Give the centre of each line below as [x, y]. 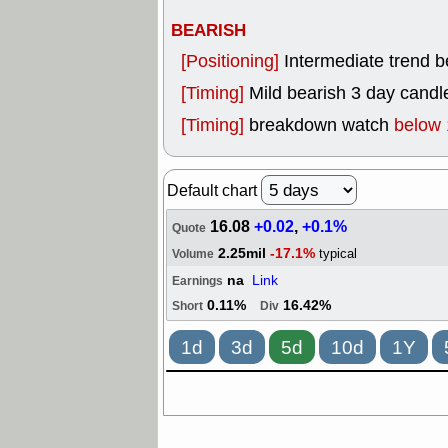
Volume [193, 254]
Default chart [214, 190]
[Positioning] [232, 61]
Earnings [197, 281]
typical [338, 253]
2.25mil [242, 254]
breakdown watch [321, 125]
